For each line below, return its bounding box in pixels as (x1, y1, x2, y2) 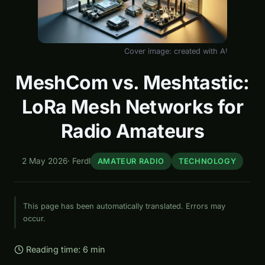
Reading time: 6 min (26, 244, 105, 255)
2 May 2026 (21, 156, 67, 166)
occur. (23, 214, 46, 224)
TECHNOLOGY (178, 157, 237, 166)
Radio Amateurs (60, 119, 205, 143)
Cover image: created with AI (124, 47, 227, 56)
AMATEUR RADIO (97, 157, 164, 166)
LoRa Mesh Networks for (22, 95, 243, 119)
